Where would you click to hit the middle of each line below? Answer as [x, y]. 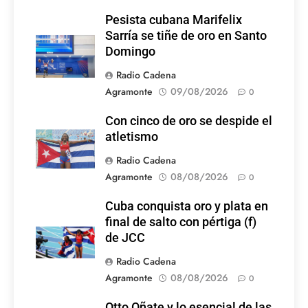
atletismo [132, 137]
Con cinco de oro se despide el [189, 121]
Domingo [130, 52]
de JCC [125, 238]
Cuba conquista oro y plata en [187, 207]
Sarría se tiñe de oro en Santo [186, 36]
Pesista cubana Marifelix [174, 20]
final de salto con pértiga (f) [181, 222]
